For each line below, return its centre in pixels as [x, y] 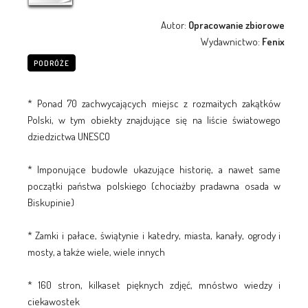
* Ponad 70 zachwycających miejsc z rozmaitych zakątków [154, 103]
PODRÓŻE [51, 63]
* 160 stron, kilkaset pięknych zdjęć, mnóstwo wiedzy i [154, 285]
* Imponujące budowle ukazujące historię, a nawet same [154, 169]
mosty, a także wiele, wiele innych [96, 252]
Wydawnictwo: [232, 41]
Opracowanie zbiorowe [237, 25]
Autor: [175, 25]
